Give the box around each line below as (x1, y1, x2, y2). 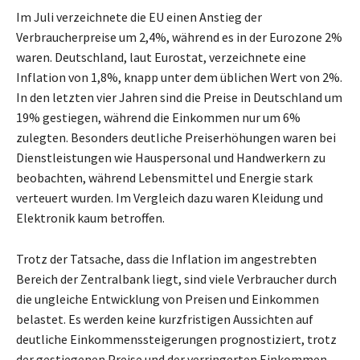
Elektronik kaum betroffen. (16, 209, 165, 226)
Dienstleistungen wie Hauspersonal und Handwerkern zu (16, 149, 325, 166)
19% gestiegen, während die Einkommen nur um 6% (16, 108, 301, 125)
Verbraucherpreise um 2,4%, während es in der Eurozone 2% (16, 28, 342, 45)
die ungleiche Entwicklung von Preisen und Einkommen (16, 290, 319, 307)
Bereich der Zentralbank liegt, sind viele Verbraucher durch (16, 270, 337, 287)
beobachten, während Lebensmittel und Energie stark (16, 169, 313, 186)
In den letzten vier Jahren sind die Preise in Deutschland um (16, 88, 342, 105)
